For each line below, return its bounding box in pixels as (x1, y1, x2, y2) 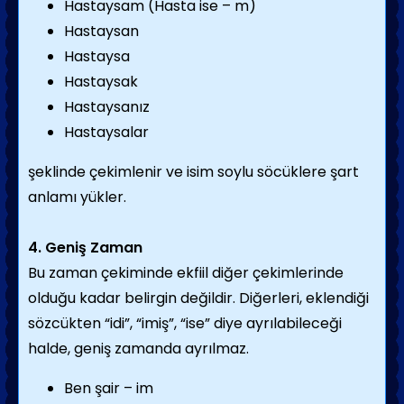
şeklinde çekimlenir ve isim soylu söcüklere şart (28, 161, 359, 182)
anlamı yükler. (28, 187, 126, 207)
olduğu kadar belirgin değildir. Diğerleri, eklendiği (28, 288, 369, 308)
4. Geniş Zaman (28, 237, 142, 258)
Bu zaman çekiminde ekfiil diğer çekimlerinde (28, 262, 344, 283)
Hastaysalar (64, 122, 149, 142)
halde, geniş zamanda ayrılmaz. (28, 338, 249, 359)
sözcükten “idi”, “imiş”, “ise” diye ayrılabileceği (28, 313, 342, 334)
